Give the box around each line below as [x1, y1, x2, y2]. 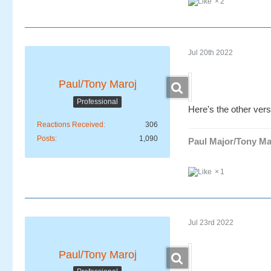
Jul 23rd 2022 [188, 218, 233, 227]
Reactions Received [37, 120, 103, 129]
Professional [77, 97, 118, 106]
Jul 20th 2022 [188, 48, 233, 57]
